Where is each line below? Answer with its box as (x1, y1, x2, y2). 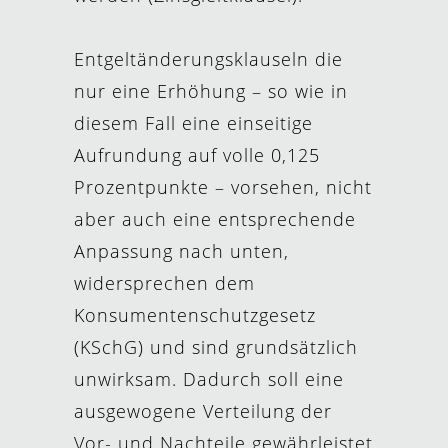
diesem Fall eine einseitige (74, 111, 313, 135)
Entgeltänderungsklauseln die (74, 47, 343, 71)
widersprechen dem (74, 271, 255, 295)
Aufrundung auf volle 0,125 (74, 143, 320, 167)
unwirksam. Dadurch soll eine (74, 367, 344, 391)
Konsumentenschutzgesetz (74, 303, 316, 327)
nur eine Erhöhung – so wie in (74, 79, 348, 103)
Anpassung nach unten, (74, 239, 289, 263)
